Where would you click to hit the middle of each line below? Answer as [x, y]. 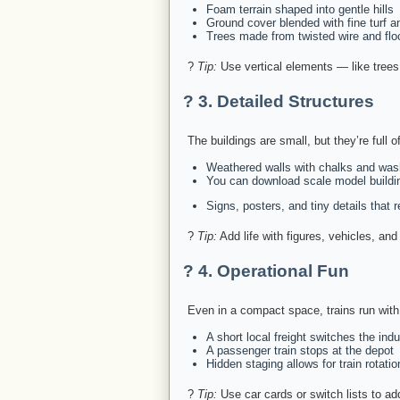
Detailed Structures [296, 102]
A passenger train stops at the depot [300, 351]
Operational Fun [283, 271]
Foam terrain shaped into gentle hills [300, 10]
